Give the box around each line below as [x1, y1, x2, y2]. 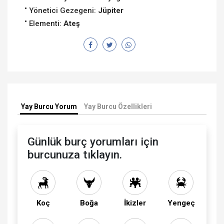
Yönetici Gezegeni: [29, 6, 98, 15]
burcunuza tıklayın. [27, 148, 122, 161]
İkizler [124, 198, 146, 207]
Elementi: [29, 19, 63, 28]
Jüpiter [98, 6, 123, 15]
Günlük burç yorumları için [27, 135, 158, 148]
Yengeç [167, 198, 195, 207]
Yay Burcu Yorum [21, 102, 77, 110]
